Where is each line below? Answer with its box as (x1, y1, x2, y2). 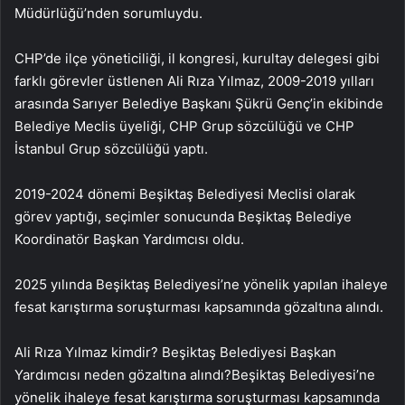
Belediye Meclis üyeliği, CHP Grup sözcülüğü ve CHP (14, 117, 354, 135)
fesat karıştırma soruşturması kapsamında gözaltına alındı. (14, 297, 383, 316)
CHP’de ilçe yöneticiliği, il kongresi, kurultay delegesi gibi (14, 49, 380, 67)
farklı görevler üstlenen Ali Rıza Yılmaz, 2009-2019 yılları (14, 71, 374, 89)
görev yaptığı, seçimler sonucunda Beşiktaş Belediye (14, 207, 352, 225)
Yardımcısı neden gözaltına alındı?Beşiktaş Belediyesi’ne (14, 365, 375, 383)
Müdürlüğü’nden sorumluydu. (14, 4, 202, 22)
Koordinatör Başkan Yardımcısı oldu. (14, 230, 244, 248)
